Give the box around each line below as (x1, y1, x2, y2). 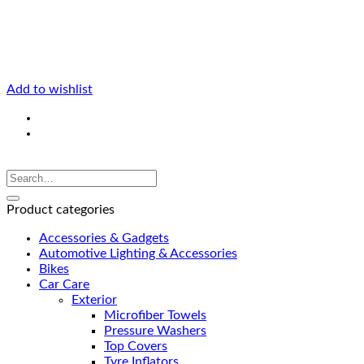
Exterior (71, 292, 117, 306)
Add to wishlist (6, 82, 93, 96)
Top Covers (104, 339, 167, 353)
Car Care (39, 277, 89, 291)
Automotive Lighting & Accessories (39, 246, 237, 260)
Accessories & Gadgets (39, 231, 169, 245)
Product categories (6, 202, 115, 216)
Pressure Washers (104, 323, 206, 337)
